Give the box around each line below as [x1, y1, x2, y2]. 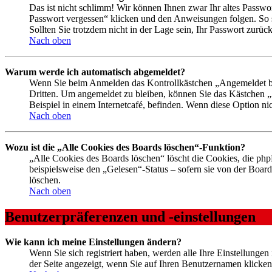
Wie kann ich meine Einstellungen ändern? [5, 237, 182, 248]
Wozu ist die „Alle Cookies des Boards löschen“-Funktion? [5, 141, 245, 152]
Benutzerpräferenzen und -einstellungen [5, 208, 256, 225]
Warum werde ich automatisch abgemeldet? [5, 66, 185, 77]
